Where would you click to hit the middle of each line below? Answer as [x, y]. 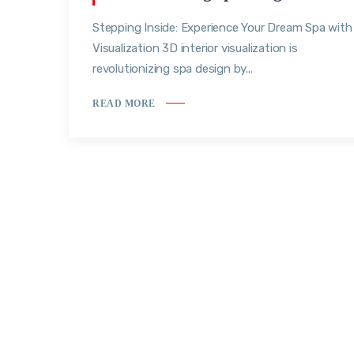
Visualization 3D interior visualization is [195, 49]
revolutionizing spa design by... [173, 69]
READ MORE [124, 103]
